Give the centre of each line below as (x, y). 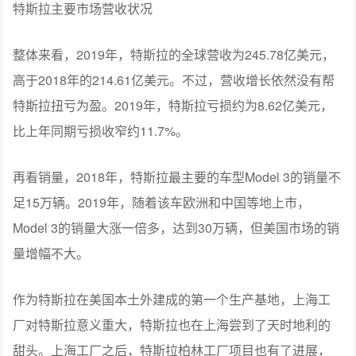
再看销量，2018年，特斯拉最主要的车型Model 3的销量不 (177, 176)
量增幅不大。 (51, 253)
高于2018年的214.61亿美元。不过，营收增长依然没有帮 (174, 79)
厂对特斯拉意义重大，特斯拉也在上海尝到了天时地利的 (172, 324)
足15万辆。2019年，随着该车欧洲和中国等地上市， (162, 202)
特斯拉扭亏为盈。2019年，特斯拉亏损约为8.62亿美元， (173, 105)
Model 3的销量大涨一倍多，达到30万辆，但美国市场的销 (176, 227)
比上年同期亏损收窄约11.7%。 (101, 130)
